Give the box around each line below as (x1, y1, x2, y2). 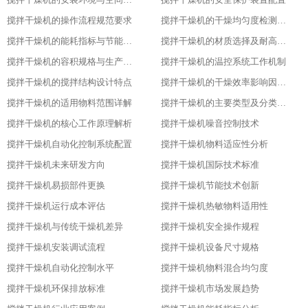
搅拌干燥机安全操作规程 (161, 221, 259, 232)
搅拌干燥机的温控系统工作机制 (161, 56, 286, 67)
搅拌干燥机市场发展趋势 (161, 283, 259, 294)
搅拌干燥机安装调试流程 (7, 242, 105, 252)
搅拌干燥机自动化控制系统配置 (7, 139, 132, 149)
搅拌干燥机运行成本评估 (7, 201, 105, 211)
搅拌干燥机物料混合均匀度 (161, 263, 268, 273)
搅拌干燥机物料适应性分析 (161, 139, 268, 149)
